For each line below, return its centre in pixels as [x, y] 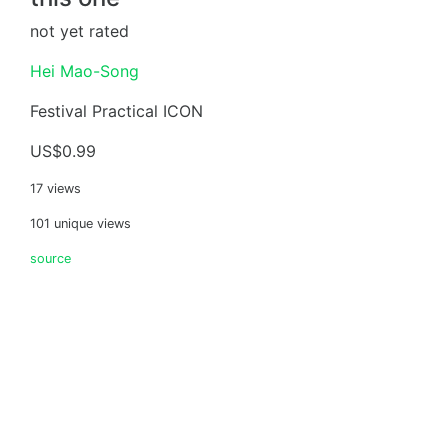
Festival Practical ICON [116, 111]
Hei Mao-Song [84, 71]
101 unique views [80, 223]
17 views [55, 188]
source [50, 258]
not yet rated [79, 31]
